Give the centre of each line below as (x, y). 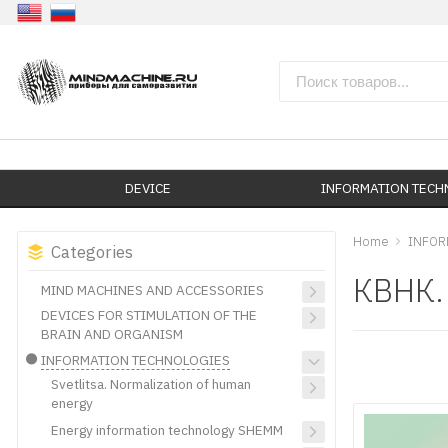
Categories (92, 251)
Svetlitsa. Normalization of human (151, 384)
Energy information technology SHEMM (167, 429)
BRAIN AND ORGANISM (111, 333)
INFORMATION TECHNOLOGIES (135, 360)
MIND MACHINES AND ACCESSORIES (152, 289)
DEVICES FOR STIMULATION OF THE (148, 314)
